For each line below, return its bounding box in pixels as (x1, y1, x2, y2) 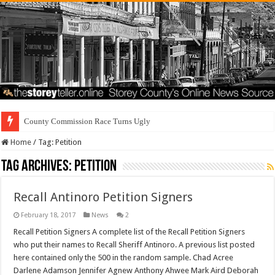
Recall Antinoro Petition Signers (14, 190, 193, 205)
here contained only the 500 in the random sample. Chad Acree (14, 253, 234, 263)
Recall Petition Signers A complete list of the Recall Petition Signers (14, 227, 246, 237)
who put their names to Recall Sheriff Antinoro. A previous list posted (14, 240, 255, 250)
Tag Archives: (1, 158, 75, 176)
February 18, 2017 (21, 211, 76, 220)
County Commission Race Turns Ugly (24, 117, 151, 126)
